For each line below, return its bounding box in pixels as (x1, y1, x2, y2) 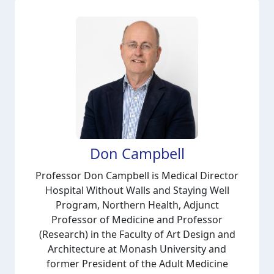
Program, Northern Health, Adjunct (55, 198, 219, 212)
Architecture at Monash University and (48, 242, 226, 256)
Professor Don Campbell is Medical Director (35, 169, 239, 182)
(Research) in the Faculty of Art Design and (39, 228, 235, 241)
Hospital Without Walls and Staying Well (45, 183, 229, 197)
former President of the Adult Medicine (46, 257, 228, 270)
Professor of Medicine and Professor (51, 213, 223, 226)
